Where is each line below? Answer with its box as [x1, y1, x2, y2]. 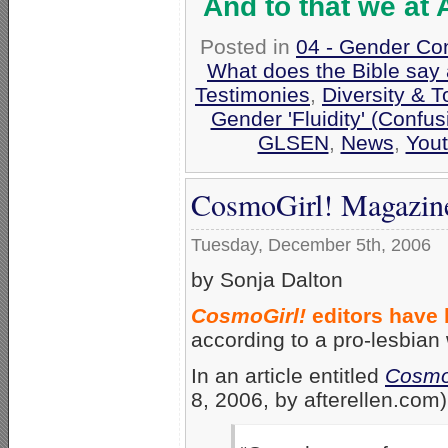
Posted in [200, 35, 296, 59]
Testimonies [195, 83, 310, 107]
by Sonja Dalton [191, 268, 343, 292]
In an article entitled [191, 364, 385, 388]
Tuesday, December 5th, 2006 [191, 235, 431, 256]
